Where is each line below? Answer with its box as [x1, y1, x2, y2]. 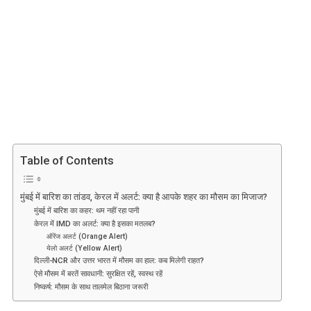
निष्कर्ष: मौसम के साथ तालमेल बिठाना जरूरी [33, 282, 148, 292]
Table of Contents [19, 153, 114, 168]
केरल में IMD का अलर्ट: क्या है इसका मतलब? [33, 219, 155, 229]
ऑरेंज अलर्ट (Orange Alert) [46, 233, 128, 241]
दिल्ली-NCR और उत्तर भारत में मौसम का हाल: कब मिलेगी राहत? [33, 255, 204, 266]
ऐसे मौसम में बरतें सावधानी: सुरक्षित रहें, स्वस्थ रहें [33, 269, 162, 279]
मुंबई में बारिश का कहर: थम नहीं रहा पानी [33, 205, 139, 216]
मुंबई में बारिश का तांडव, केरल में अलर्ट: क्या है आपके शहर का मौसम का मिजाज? [19, 192, 267, 203]
